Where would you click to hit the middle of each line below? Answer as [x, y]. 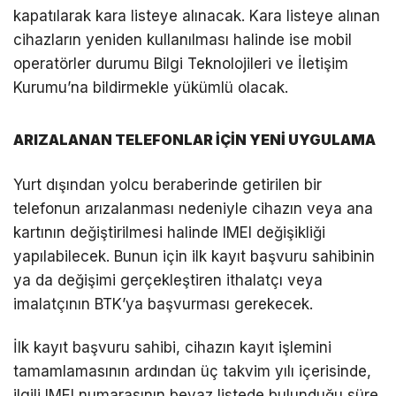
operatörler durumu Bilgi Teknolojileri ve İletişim [181, 63]
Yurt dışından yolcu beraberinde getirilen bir [168, 184]
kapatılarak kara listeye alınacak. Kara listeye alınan [197, 15]
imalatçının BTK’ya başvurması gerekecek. [163, 304]
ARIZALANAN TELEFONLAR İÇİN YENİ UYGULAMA [194, 139]
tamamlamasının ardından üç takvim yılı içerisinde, [192, 371]
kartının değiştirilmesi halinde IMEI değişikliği [169, 232]
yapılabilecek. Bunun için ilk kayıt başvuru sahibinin [194, 256]
